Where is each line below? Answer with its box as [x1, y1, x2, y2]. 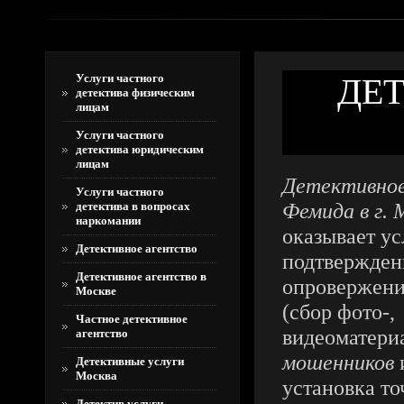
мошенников [282, 350, 394, 374]
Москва [76, 369, 117, 382]
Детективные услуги [76, 354, 184, 368]
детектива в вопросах [76, 199, 190, 213]
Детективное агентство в [76, 270, 207, 283]
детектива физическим [76, 86, 195, 99]
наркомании [76, 214, 141, 227]
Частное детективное [76, 312, 188, 326]
